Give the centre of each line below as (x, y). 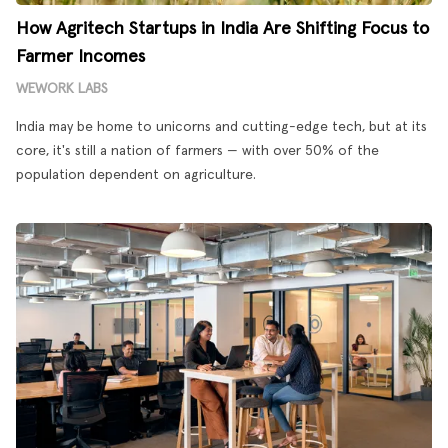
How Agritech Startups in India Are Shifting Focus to (222, 29)
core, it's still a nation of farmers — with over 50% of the (197, 151)
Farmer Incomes (80, 57)
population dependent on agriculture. (136, 175)
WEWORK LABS (62, 89)
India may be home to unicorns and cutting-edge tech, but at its (221, 127)
